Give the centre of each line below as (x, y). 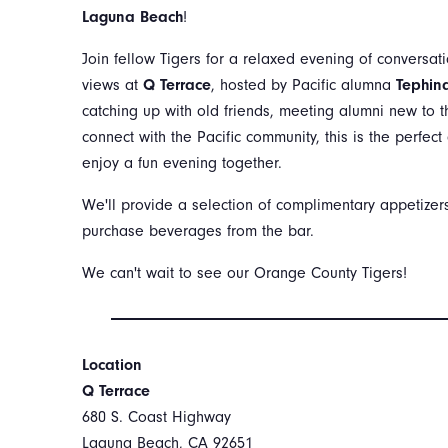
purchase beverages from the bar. (198, 231)
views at (112, 85)
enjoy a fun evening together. (182, 163)
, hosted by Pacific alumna (303, 85)
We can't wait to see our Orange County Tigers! (244, 273)
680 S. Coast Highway (156, 417)
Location (112, 365)
